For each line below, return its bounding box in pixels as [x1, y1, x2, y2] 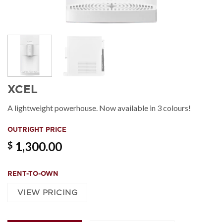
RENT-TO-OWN [7, 169, 58, 177]
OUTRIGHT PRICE [7, 125, 66, 133]
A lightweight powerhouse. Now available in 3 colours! [7, 103, 191, 113]
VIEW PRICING [17, 187, 78, 197]
